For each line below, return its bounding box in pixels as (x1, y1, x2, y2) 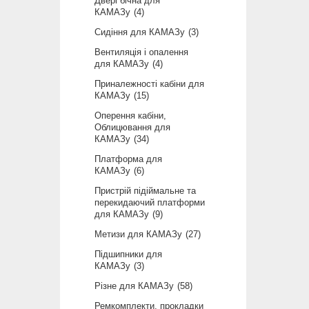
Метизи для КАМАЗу (94, 228, 182, 239)
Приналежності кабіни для (94, 78, 204, 89)
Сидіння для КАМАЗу (94, 26, 185, 37)
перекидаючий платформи (94, 197, 205, 208)
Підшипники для (94, 248, 162, 259)
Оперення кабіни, (94, 110, 166, 121)
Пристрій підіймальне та (94, 185, 196, 196)
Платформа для (94, 153, 162, 164)
